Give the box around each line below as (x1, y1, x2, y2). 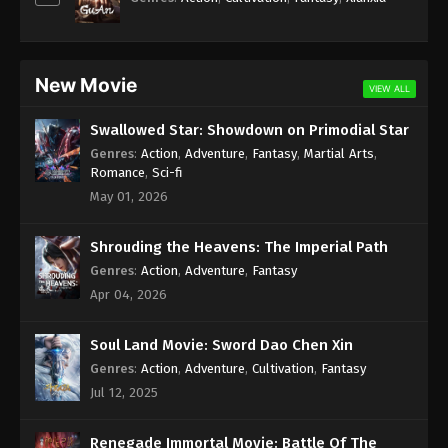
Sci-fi (152, 164, 183, 180)
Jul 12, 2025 (90, 384, 158, 400)
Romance (90, 164, 145, 180)
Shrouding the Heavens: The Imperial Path (90, 237, 388, 256)
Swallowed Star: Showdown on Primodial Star (90, 120, 409, 139)
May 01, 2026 (90, 188, 168, 204)
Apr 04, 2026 (90, 286, 167, 302)
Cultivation (252, 360, 314, 376)
